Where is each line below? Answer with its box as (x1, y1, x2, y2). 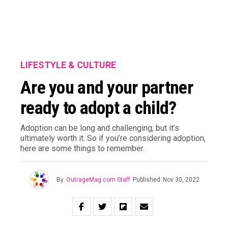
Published (132, 176, 160, 183)
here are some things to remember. (20, 144, 145, 153)
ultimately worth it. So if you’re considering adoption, (20, 133, 206, 143)
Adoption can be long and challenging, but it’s (20, 123, 179, 133)
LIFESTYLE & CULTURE (20, 60, 116, 70)
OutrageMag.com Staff (66, 176, 130, 183)
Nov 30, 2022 (162, 176, 199, 183)
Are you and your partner (20, 77, 193, 98)
